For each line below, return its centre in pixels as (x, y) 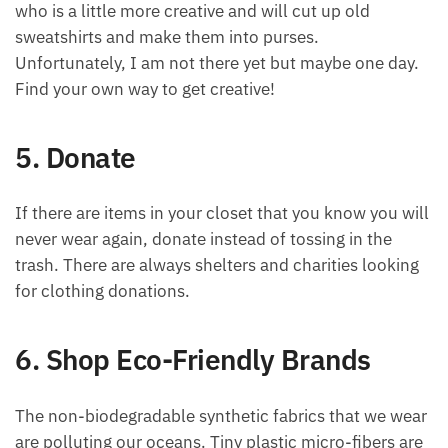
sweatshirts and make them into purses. (167, 36)
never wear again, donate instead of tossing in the (203, 239)
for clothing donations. (102, 291)
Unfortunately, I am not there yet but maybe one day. (217, 62)
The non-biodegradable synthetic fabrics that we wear (221, 415)
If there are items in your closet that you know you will (222, 213)
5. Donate (75, 157)
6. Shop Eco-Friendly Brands (193, 360)
